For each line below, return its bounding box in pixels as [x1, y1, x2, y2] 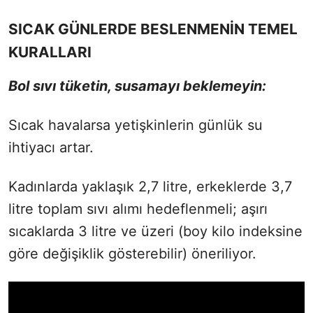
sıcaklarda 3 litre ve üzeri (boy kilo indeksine [8, 223, 303, 240]
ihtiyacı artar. [8, 139, 94, 156]
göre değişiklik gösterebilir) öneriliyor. [8, 245, 256, 263]
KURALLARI [8, 43, 92, 61]
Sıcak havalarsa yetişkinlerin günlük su [8, 117, 263, 134]
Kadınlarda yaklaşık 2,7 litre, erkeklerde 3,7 [8, 178, 292, 196]
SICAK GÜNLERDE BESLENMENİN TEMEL [8, 20, 298, 38]
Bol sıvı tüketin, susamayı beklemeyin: [8, 78, 266, 95]
